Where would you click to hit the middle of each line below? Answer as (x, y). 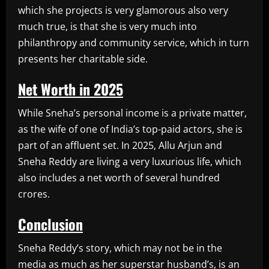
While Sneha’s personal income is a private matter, (132, 113)
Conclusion (50, 224)
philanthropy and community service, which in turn (134, 42)
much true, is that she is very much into (107, 26)
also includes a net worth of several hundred (119, 177)
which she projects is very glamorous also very (123, 10)
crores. (34, 194)
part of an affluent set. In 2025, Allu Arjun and (120, 145)
